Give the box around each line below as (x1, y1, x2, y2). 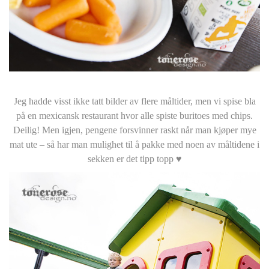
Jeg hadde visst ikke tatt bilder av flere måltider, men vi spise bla (13, 95, 256, 106)
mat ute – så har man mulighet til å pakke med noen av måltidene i (10, 139, 259, 150)
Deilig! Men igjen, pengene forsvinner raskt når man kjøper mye (13, 124, 256, 135)
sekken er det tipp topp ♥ (87, 153, 182, 164)
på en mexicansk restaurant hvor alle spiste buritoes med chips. (16, 110, 253, 121)
